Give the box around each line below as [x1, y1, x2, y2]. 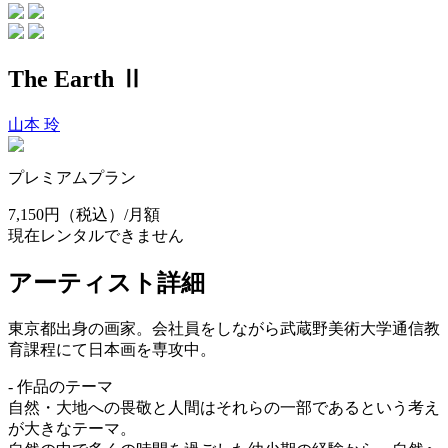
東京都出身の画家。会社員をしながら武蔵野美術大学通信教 [8, 319, 440, 337]
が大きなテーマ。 [8, 419, 136, 437]
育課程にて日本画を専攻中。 [8, 340, 216, 358]
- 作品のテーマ [8, 377, 113, 395]
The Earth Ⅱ [8, 65, 144, 92]
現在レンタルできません [8, 226, 184, 244]
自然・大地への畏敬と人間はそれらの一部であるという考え [8, 398, 440, 416]
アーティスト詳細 [8, 269, 205, 296]
